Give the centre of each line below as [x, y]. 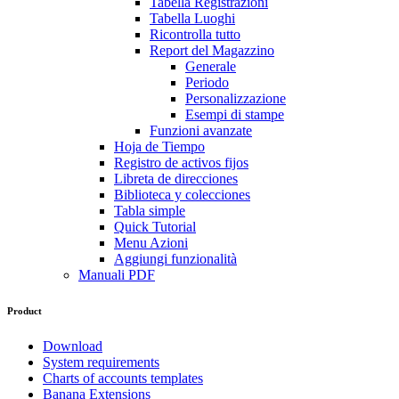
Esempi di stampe [235, 114]
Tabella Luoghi [192, 18]
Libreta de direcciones [176, 178]
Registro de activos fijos [181, 162]
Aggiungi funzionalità [175, 258]
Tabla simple [150, 210]
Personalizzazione [236, 98]
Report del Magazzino [212, 50]
